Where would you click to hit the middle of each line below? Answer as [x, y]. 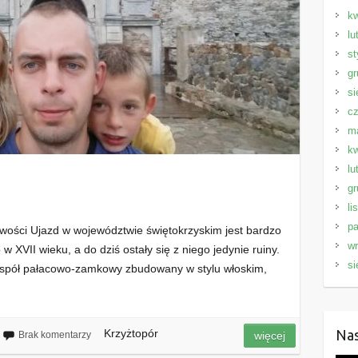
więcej [270, 335]
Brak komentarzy [54, 334]
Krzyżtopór [131, 333]
